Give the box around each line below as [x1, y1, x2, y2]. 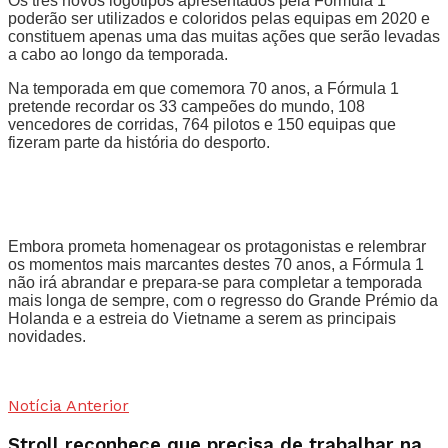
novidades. [8, 328, 86, 346]
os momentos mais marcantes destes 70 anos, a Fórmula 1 [8, 256, 424, 274]
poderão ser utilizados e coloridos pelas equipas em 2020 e [8, 10, 430, 28]
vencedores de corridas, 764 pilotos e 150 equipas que [8, 116, 396, 134]
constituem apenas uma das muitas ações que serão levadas [8, 28, 440, 46]
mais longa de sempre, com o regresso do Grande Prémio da [8, 292, 438, 310]
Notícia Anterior [8, 396, 129, 416]
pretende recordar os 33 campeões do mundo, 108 [8, 98, 365, 116]
